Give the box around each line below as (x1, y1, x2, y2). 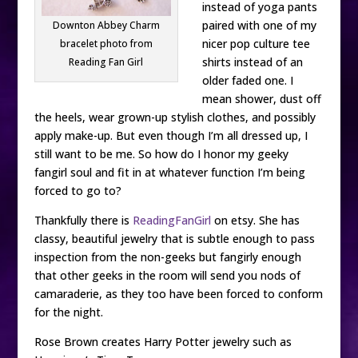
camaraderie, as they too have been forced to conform (34, 286, 323, 301)
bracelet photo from (59, 36, 153, 50)
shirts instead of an (201, 54, 303, 70)
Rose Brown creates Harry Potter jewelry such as (34, 334, 292, 349)
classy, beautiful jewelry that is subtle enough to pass (34, 231, 315, 246)
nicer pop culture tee (201, 36, 310, 51)
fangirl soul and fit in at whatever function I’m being (34, 165, 305, 180)
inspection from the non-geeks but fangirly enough (34, 249, 301, 265)
